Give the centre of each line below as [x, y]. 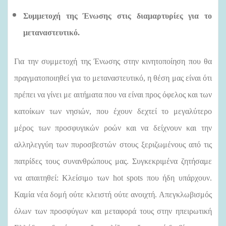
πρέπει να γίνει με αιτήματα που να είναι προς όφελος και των [113, 94]
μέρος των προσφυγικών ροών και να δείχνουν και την [113, 128]
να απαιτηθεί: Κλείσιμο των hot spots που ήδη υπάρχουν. [113, 178]
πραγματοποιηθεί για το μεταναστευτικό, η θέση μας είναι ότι [113, 78]
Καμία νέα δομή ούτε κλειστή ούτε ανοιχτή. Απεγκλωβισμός [113, 194]
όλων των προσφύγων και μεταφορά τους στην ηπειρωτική [113, 211]
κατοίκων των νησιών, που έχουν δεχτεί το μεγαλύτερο [113, 111]
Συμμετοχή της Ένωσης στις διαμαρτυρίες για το [118, 16]
